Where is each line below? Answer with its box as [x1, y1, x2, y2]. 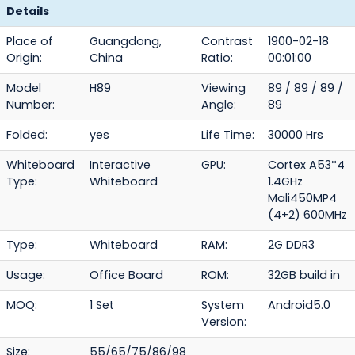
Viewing [201, 80, 246, 97]
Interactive [90, 157, 151, 174]
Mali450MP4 [268, 190, 337, 207]
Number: [6, 97, 55, 113]
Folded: [6, 127, 48, 143]
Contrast [201, 33, 253, 50]
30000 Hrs [268, 127, 323, 143]
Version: [201, 314, 246, 330]
